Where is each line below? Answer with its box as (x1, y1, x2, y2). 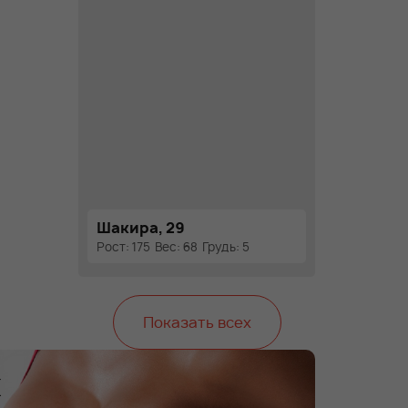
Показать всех (142, 312, 251, 332)
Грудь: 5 (202, 239, 250, 255)
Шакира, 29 (97, 218, 184, 238)
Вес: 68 (155, 239, 198, 255)
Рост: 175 (97, 239, 150, 255)
